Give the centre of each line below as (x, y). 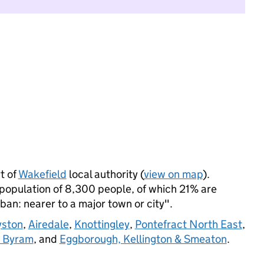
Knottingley (102, 224)
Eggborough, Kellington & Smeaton (143, 239)
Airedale (48, 224)
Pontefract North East (188, 224)
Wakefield (42, 174)
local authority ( (105, 174)
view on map (173, 174)
